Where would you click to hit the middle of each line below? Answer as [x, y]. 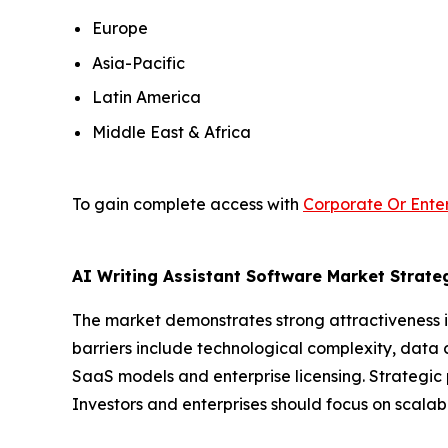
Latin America [146, 97]
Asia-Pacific [138, 62]
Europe [120, 27]
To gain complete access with [187, 203]
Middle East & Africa [171, 131]
